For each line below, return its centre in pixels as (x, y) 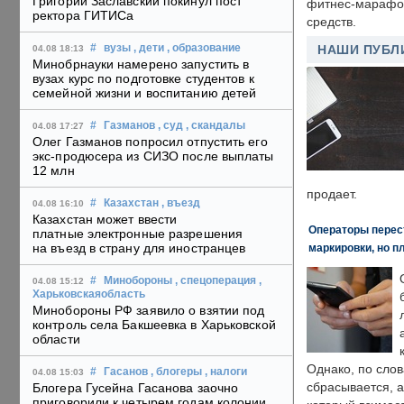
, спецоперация (216, 281)
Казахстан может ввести (105, 220)
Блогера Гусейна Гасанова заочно (136, 388)
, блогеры (176, 372)
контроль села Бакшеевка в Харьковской (154, 325)
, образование (204, 48)
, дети (149, 48)
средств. (331, 22)
